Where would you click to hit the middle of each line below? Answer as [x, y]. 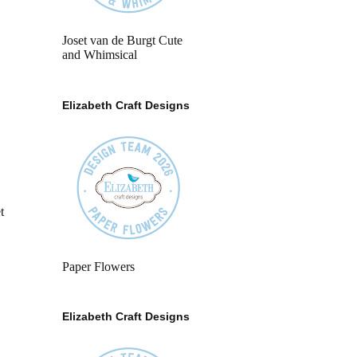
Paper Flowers [98, 266]
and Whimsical [100, 55]
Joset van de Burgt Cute [122, 41]
